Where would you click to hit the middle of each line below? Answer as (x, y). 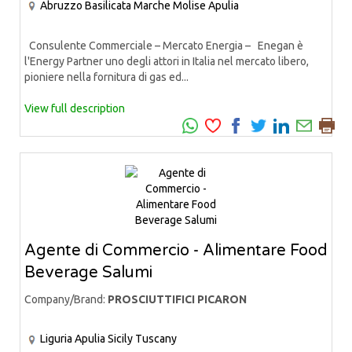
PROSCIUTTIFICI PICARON (177, 300)
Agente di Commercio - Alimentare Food (176, 251)
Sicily (120, 339)
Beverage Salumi (88, 273)
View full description (75, 109)
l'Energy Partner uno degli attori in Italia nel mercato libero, (167, 62)
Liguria (56, 339)
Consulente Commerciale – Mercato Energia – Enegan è (164, 46)
